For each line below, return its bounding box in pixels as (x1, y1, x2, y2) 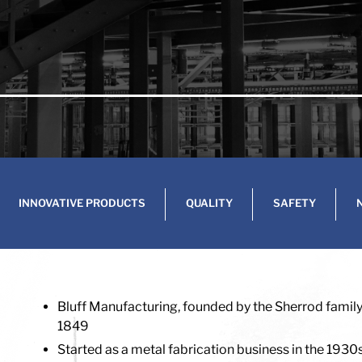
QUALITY (186, 196, 233, 209)
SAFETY (273, 196, 316, 209)
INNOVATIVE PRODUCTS (19, 196, 145, 209)
